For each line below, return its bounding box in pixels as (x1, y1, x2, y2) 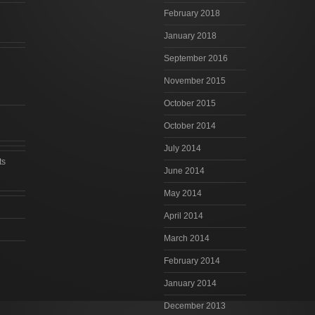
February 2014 (163, 256, 220, 266)
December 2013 (163, 301, 226, 311)
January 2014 (163, 278, 217, 289)
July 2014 (163, 143, 201, 154)
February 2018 (163, 8, 220, 19)
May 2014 (163, 188, 202, 199)
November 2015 (163, 76, 226, 86)
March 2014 (163, 233, 210, 244)
